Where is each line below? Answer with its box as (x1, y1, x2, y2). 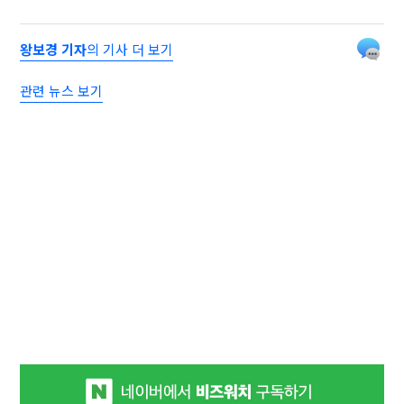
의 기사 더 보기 (87, 40, 174, 60)
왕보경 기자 (20, 40, 87, 60)
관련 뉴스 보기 (20, 81, 104, 101)
